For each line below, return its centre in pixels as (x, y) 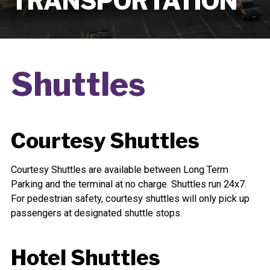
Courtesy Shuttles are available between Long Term (119, 170)
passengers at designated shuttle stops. (96, 213)
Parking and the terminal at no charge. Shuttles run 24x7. (128, 184)
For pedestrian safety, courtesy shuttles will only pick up (130, 199)
